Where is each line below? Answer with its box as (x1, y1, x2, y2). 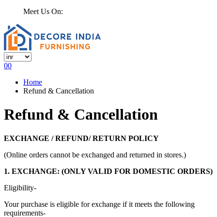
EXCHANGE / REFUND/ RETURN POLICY (4, 134, 159, 142)
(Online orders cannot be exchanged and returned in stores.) (4, 150, 186, 159)
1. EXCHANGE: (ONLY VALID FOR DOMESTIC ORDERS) (4, 167, 213, 175)
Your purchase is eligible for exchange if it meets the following (4, 200, 195, 208)
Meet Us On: (23, 7, 63, 15)
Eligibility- (4, 183, 36, 192)
